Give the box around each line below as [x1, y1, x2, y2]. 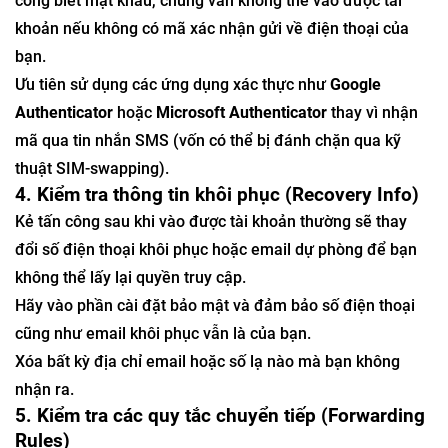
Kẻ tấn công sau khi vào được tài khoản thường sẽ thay [15, 212, 407, 231]
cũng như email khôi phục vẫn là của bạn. [15, 324, 311, 343]
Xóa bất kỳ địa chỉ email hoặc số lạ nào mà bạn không [15, 352, 400, 371]
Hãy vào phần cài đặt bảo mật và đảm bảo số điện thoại [15, 296, 415, 315]
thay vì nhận [327, 103, 418, 122]
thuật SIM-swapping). [15, 159, 169, 178]
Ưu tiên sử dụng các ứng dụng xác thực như [15, 75, 330, 94]
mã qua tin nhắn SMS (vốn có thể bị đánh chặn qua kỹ [15, 131, 401, 150]
